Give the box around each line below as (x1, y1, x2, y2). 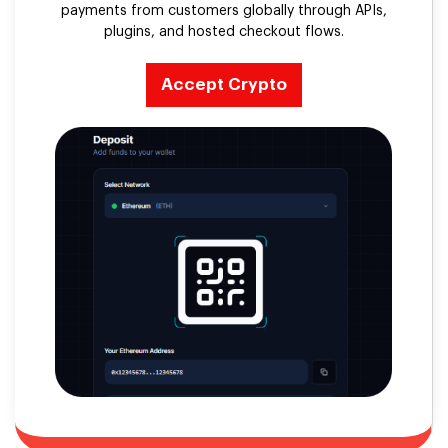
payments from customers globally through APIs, (60, 4, 387, 19)
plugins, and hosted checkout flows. (103, 25, 344, 40)
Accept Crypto (160, 76, 287, 94)
